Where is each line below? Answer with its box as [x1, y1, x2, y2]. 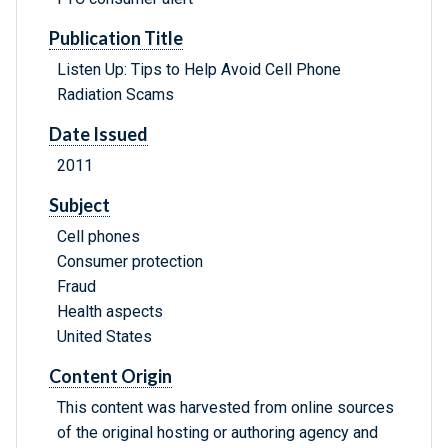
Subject [49, 194, 110, 217]
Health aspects [57, 302, 163, 322]
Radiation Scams [57, 85, 174, 105]
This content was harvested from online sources [57, 398, 394, 418]
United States [57, 327, 152, 347]
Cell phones [57, 227, 140, 247]
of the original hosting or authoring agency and [57, 423, 378, 443]
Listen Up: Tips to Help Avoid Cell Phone [57, 60, 341, 80]
